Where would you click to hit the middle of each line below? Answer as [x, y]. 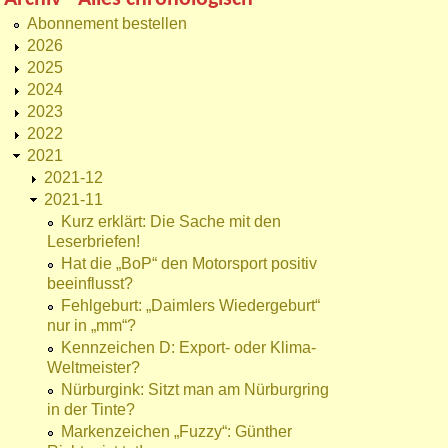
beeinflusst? [90, 284]
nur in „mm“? [91, 326]
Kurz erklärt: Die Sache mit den [171, 222]
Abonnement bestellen [107, 24]
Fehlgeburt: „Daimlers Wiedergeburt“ [190, 306]
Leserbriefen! [93, 242]
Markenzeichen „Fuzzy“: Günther [176, 432]
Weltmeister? [93, 368]
